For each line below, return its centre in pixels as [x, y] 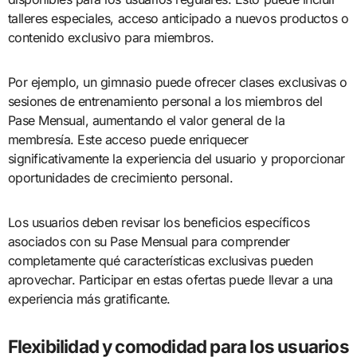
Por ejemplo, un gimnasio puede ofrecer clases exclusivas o [177, 82]
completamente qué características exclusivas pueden [160, 260]
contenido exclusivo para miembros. [111, 37]
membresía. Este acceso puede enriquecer [128, 139]
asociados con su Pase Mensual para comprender [149, 241]
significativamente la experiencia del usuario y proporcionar [176, 158]
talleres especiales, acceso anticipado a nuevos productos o [178, 18]
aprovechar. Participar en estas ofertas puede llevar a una [170, 279]
